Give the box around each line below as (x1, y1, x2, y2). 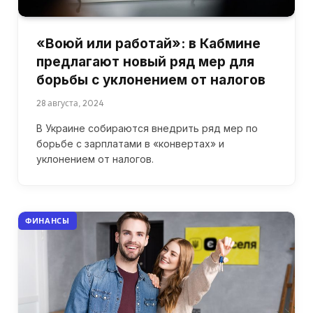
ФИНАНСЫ (25, 216, 70, 226)
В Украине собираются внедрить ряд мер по (36, 122, 258, 135)
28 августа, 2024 (36, 98, 104, 109)
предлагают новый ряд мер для (36, 54, 254, 71)
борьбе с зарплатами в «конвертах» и (36, 138, 224, 150)
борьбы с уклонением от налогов (36, 72, 265, 89)
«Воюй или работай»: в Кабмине (36, 36, 261, 52)
